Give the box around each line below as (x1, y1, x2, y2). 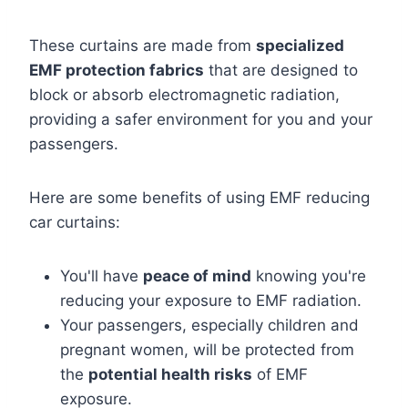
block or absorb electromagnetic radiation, (29, 86, 340, 104)
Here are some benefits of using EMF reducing (29, 189, 370, 207)
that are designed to (204, 61, 358, 79)
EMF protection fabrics (29, 61, 204, 79)
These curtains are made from (29, 36, 256, 55)
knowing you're (251, 267, 366, 285)
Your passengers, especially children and (60, 316, 359, 334)
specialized (256, 36, 344, 55)
